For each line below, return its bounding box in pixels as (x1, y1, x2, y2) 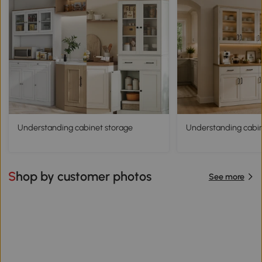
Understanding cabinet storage (17, 122, 133, 133)
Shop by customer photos (16, 169, 152, 184)
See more (208, 171, 244, 182)
